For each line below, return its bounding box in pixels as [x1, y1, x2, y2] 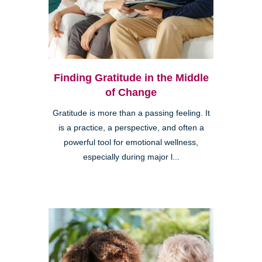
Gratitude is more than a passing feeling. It [52, 108, 210, 118]
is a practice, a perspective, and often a [58, 123, 204, 132]
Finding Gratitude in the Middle [53, 71, 209, 84]
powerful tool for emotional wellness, [64, 137, 198, 147]
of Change [105, 86, 157, 98]
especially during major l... [82, 152, 180, 161]
